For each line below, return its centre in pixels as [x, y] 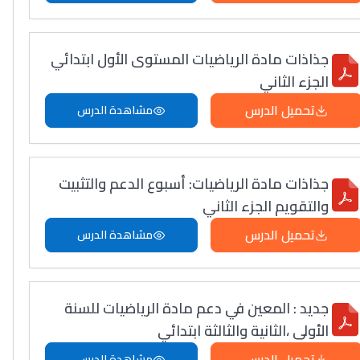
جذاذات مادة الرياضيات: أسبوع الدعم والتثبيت [194, 184]
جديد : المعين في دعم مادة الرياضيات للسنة [197, 308]
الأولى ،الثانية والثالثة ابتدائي [243, 331]
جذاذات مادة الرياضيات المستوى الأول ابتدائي [190, 59]
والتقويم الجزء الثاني [266, 206]
